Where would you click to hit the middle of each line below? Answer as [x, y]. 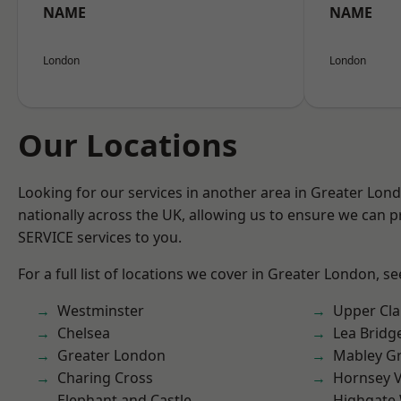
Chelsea [84, 333]
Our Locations [128, 145]
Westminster [101, 311]
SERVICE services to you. [100, 237]
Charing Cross [105, 378]
